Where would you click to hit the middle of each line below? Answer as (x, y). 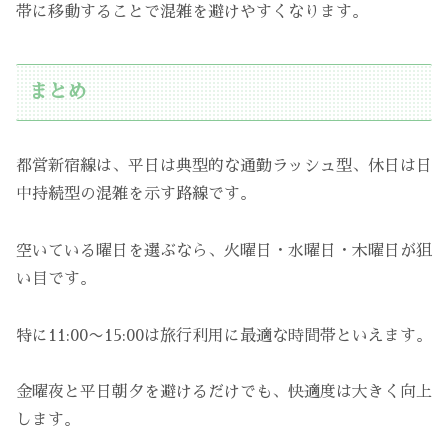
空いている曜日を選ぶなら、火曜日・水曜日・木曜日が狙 (224, 250)
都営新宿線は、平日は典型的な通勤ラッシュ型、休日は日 (224, 165)
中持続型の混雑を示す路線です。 (136, 193)
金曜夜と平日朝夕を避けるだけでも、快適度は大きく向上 (224, 392)
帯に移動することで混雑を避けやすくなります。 (192, 11)
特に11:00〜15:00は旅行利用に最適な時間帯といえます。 (224, 335)
